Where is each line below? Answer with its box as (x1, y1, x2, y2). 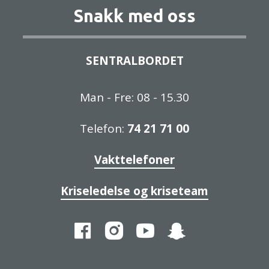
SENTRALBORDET (85, 52, 184, 68)
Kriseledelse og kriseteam (61, 183, 208, 199)
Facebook (108, 219, 163, 235)
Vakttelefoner (94, 151, 175, 168)
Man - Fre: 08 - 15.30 (80, 89, 189, 105)
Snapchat (202, 219, 255, 235)
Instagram (139, 219, 198, 235)
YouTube (171, 219, 220, 235)
